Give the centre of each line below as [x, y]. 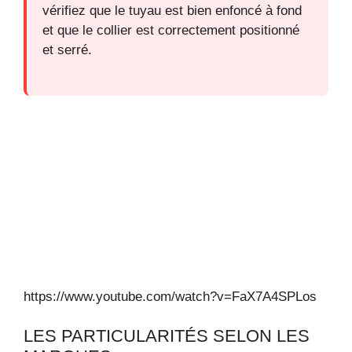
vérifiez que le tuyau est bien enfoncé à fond [172, 11]
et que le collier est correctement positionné [171, 31]
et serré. [67, 50]
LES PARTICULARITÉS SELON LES [167, 336]
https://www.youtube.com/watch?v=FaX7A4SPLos [170, 296]
